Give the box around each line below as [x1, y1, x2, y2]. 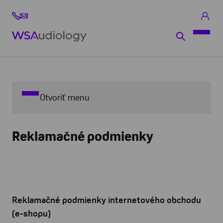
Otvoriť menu [40, 92, 89, 103]
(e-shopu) [12, 209, 51, 219]
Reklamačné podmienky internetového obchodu [12, 195, 201, 205]
